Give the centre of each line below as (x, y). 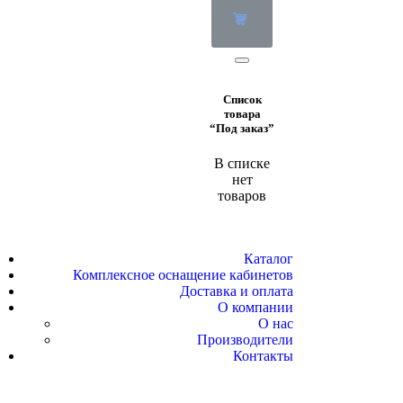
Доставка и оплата (236, 291)
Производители (245, 340)
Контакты (263, 356)
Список (242, 100)
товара (242, 114)
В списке (242, 164)
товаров (242, 196)
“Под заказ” (242, 129)
